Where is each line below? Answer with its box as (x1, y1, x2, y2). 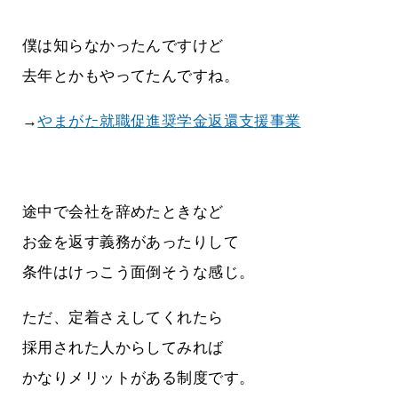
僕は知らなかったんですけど (22, 36, 224, 54)
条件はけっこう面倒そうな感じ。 (22, 263, 255, 281)
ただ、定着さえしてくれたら (22, 308, 224, 326)
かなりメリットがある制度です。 (22, 369, 255, 386)
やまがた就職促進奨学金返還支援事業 (37, 112, 301, 130)
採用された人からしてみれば (22, 338, 224, 356)
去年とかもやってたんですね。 (22, 67, 239, 84)
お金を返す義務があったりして (22, 233, 239, 251)
